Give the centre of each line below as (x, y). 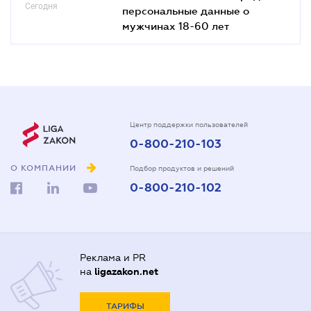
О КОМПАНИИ (43, 168)
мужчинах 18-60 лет (176, 25)
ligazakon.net (126, 272)
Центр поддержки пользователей (189, 124)
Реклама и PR (113, 258)
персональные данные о (186, 10)
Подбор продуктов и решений (182, 168)
